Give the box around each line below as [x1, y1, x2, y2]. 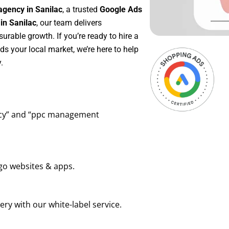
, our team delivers [36, 18, 102, 28]
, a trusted [62, 5, 100, 15]
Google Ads [100, 5, 142, 15]
